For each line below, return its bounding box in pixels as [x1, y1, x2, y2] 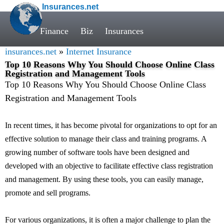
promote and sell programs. [5, 188, 90, 197]
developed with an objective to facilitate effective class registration [5, 161, 213, 170]
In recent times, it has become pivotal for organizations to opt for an [5, 121, 217, 129]
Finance [40, 26, 68, 36]
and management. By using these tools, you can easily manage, [5, 175, 203, 183]
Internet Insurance [66, 46, 131, 56]
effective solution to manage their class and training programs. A [5, 134, 206, 143]
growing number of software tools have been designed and [5, 148, 189, 156]
